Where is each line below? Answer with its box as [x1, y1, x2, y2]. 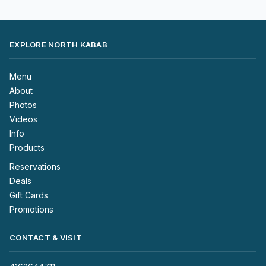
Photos [9, 99, 37, 110]
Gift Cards [9, 189, 48, 200]
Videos [9, 113, 37, 124]
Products [9, 142, 45, 153]
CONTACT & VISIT [9, 232, 82, 242]
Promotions [9, 204, 53, 214]
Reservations [9, 161, 61, 172]
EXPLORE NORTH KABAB [9, 39, 107, 49]
